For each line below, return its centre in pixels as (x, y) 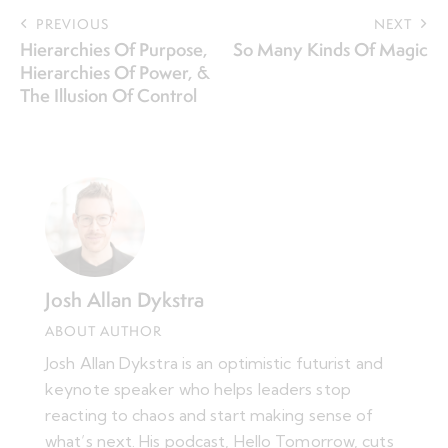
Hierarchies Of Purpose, (114, 49)
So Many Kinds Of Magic (330, 49)
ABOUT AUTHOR (103, 330)
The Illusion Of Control (108, 95)
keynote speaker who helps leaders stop (198, 388)
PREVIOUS (72, 23)
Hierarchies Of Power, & (115, 72)
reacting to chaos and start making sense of (209, 414)
